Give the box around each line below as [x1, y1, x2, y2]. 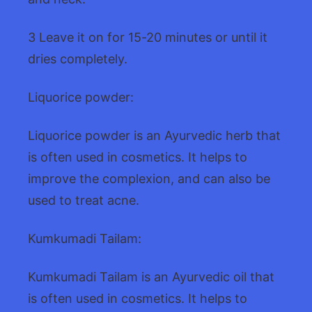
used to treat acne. [28, 192, 139, 208]
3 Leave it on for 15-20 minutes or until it [28, 29, 267, 45]
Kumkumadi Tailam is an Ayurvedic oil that [28, 269, 274, 284]
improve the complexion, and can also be [28, 171, 270, 186]
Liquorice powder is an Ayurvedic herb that [28, 127, 281, 143]
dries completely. [28, 51, 127, 66]
